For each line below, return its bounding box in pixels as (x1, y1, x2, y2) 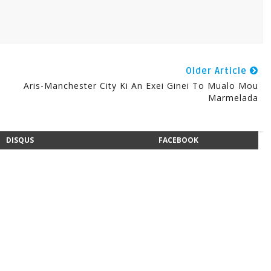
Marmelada (207, 92, 258, 103)
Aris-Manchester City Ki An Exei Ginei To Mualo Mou (23, 80, 258, 91)
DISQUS (5, 135, 34, 145)
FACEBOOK (158, 135, 199, 145)
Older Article (185, 65, 250, 76)
